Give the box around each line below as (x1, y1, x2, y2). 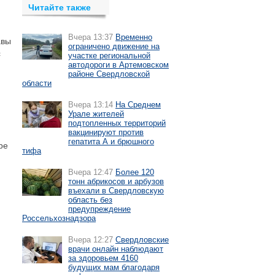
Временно (115, 33, 152, 42)
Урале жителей (68, 109, 124, 118)
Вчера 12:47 (68, 168, 113, 177)
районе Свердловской (68, 69, 150, 79)
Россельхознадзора (22, 214, 96, 223)
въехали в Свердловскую (68, 186, 164, 195)
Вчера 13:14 (68, 100, 113, 109)
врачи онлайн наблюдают (68, 244, 163, 254)
